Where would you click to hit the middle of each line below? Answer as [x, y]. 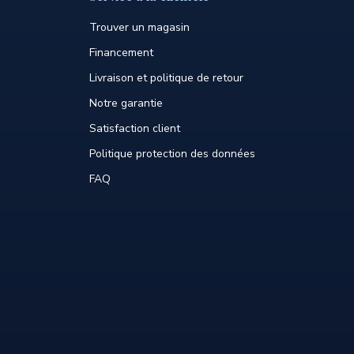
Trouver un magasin [139, 27]
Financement [121, 53]
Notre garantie [126, 103]
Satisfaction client [135, 128]
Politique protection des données [172, 154]
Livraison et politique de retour [166, 78]
